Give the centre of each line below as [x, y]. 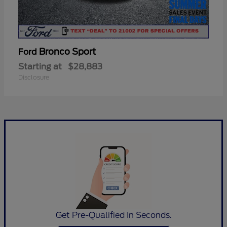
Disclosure [34, 77]
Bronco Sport [67, 51]
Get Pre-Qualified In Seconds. [113, 215]
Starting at [40, 66]
